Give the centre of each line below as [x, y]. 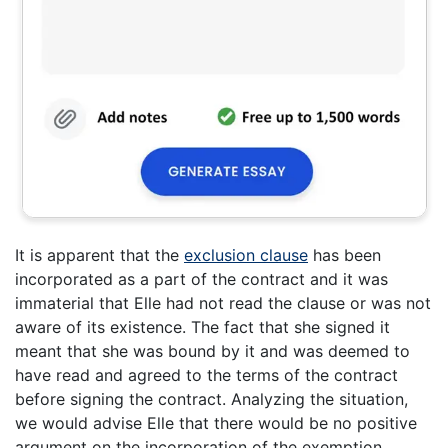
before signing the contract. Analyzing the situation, [211, 399]
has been [344, 255]
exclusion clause [246, 255]
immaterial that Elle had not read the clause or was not [223, 303]
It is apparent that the [99, 255]
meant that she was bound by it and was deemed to [212, 351]
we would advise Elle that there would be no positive [216, 423]
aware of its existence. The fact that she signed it [202, 327]
